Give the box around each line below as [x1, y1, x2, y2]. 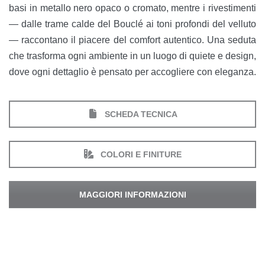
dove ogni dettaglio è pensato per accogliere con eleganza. [9, 67, 256, 77]
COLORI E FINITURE [98, 150, 182, 160]
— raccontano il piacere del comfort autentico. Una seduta [9, 35, 256, 46]
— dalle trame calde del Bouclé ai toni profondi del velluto [9, 19, 256, 30]
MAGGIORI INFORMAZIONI [79, 190, 186, 200]
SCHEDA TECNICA [102, 109, 177, 119]
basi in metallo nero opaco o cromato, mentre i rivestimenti [9, 3, 256, 14]
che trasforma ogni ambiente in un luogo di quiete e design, [9, 51, 256, 62]
